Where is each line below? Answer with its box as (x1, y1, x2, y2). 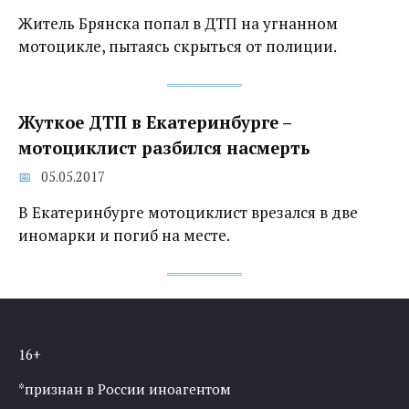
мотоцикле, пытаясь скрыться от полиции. (18, 35, 337, 57)
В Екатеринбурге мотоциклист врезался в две (18, 202, 358, 224)
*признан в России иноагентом (18, 379, 231, 398)
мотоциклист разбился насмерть (18, 136, 310, 159)
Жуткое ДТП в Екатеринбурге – (18, 110, 291, 133)
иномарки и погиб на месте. (18, 225, 230, 246)
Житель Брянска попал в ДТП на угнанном (18, 12, 338, 34)
